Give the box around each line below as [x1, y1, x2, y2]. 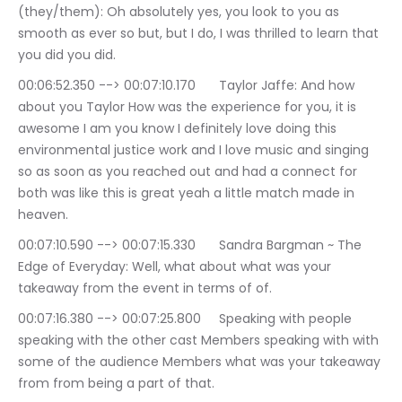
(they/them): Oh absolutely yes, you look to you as [18, 3, 343, 21]
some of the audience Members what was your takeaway [18, 353, 384, 371]
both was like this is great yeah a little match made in [18, 184, 358, 202]
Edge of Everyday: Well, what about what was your [18, 258, 335, 275]
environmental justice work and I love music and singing [18, 141, 372, 159]
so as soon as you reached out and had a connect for [18, 162, 361, 180]
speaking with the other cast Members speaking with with [18, 331, 382, 349]
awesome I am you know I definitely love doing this [18, 119, 340, 137]
